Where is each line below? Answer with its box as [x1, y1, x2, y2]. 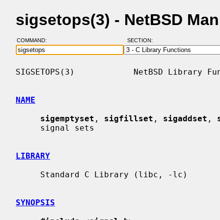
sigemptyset [40, 113, 94, 123]
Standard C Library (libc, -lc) [16, 169, 40, 179]
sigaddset [163, 113, 207, 123]
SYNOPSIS [16, 197, 55, 207]
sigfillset [104, 113, 153, 123]
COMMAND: [16, 37, 53, 44]
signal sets [16, 123, 40, 133]
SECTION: [127, 37, 157, 44]
